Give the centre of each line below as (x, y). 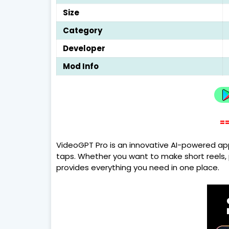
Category (82, 30)
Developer (84, 48)
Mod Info (81, 66)
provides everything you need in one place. (138, 167)
